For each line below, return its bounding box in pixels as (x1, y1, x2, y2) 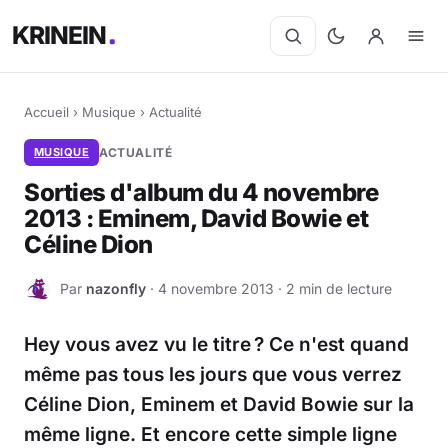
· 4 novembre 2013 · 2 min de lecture (146, 279, 392, 297)
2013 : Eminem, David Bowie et (24, 204, 369, 233)
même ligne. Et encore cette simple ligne (24, 423, 397, 446)
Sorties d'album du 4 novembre (24, 178, 379, 207)
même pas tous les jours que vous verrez (24, 363, 402, 386)
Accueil (24, 104, 69, 120)
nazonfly (86, 279, 146, 297)
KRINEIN (12, 20, 108, 51)
